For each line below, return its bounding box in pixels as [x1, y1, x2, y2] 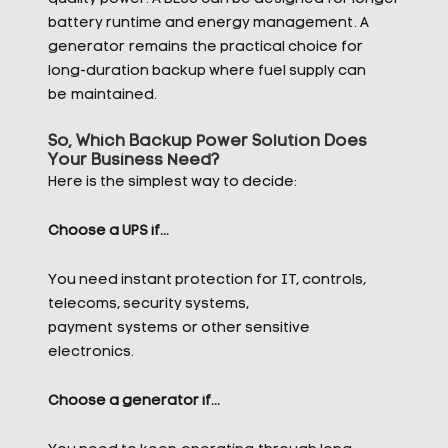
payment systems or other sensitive [47, 321, 310, 336]
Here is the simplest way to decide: [47, 175, 297, 190]
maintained [70, 88, 154, 103]
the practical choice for [187, 40, 363, 55]
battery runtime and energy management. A [47, 16, 369, 31]
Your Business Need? [47, 153, 219, 169]
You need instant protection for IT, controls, [47, 273, 366, 288]
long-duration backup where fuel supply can [47, 64, 366, 79]
